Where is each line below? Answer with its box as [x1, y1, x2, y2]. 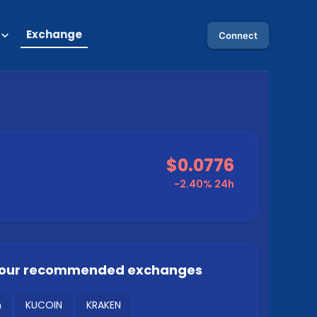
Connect [219, 30, 258, 41]
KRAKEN [86, 298, 121, 312]
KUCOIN [25, 298, 62, 312]
